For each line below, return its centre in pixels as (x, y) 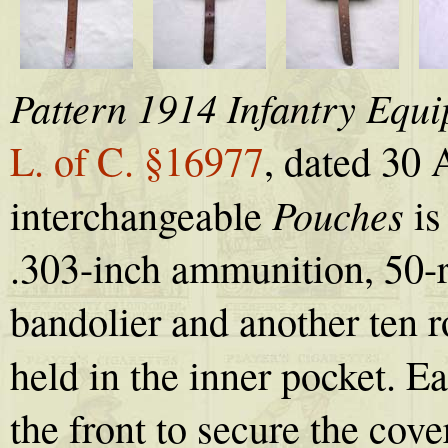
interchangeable (141, 215)
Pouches (338, 214)
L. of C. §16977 (137, 161)
